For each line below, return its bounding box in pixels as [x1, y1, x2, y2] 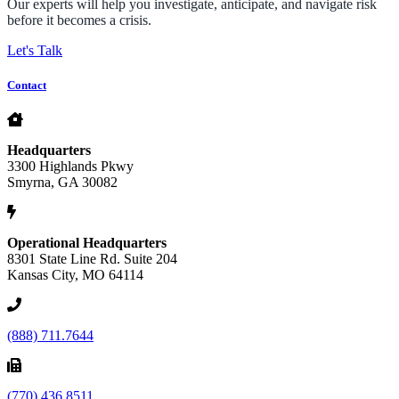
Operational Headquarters [7, 234, 167, 250]
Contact [7, 77, 46, 92]
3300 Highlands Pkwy [7, 158, 134, 174]
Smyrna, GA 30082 [7, 174, 118, 190]
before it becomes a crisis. [7, 12, 151, 28]
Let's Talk [7, 42, 62, 58]
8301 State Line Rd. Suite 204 [7, 250, 177, 266]
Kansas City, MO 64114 [7, 266, 143, 282]
